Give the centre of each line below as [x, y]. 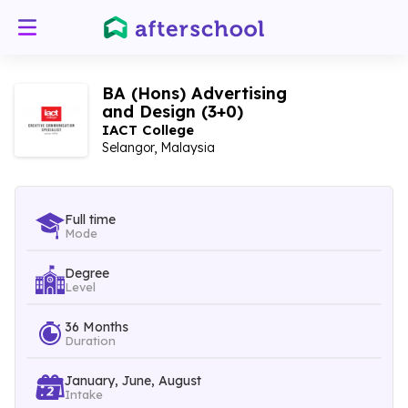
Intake [84, 394]
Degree [87, 273]
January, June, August [133, 380]
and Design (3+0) [173, 112]
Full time [90, 219]
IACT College [148, 130]
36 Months [97, 326]
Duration [90, 340]
